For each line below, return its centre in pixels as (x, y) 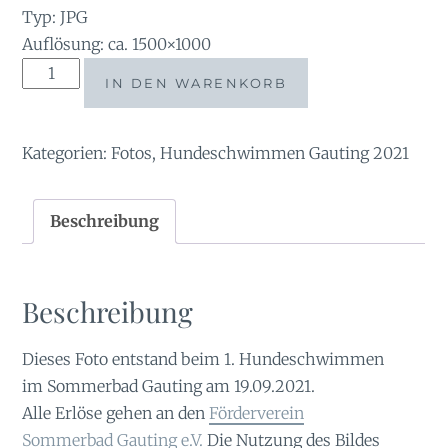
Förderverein (257, 412)
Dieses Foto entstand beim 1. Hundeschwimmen (203, 358)
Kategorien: (67, 153)
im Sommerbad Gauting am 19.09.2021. (169, 385)
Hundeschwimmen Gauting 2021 (285, 153)
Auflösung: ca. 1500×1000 (117, 44)
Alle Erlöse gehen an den (116, 412)
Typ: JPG (55, 17)
